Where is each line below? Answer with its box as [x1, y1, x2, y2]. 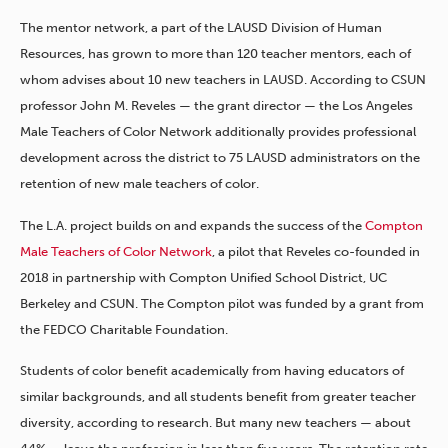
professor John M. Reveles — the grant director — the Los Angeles [20, 98, 413, 114]
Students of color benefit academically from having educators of [20, 363, 404, 379]
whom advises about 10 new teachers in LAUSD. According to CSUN [20, 72, 426, 88]
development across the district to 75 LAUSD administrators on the [20, 150, 420, 166]
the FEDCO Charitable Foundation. [20, 321, 228, 337]
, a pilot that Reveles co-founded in [212, 243, 420, 259]
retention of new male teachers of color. [20, 176, 259, 192]
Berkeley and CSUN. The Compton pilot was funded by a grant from [20, 295, 424, 311]
